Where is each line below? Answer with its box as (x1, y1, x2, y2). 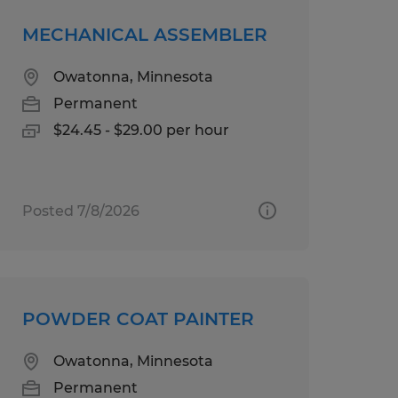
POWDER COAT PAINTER (21, 307, 254, 330)
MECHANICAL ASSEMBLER (21, 23, 267, 45)
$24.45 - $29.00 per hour (52, 121, 229, 139)
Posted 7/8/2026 (21, 202, 139, 219)
